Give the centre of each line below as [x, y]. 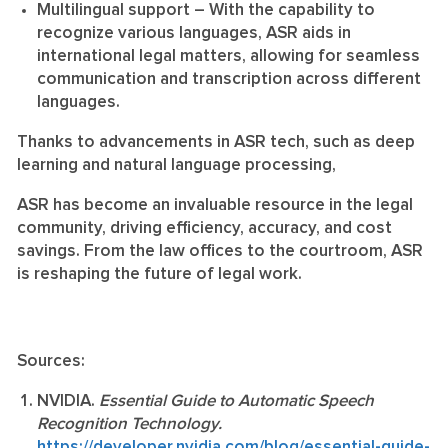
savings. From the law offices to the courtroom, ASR [220, 251]
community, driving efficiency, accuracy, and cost [204, 228]
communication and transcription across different [229, 79]
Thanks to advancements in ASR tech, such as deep [216, 142]
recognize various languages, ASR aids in [194, 33]
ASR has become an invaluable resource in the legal [215, 205]
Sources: [53, 361]
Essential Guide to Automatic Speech [236, 401]
